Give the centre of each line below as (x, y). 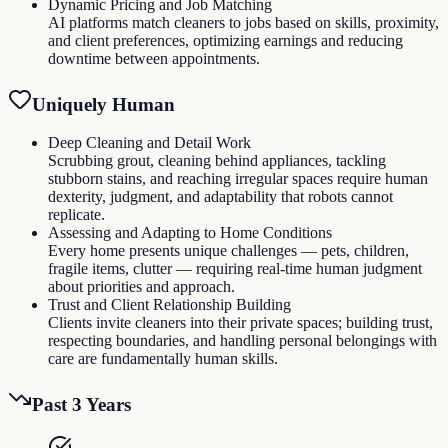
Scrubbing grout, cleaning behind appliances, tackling (217, 161)
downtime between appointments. (154, 58)
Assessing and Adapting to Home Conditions (190, 233)
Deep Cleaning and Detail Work (149, 143)
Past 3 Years (81, 405)
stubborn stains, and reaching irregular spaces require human (238, 179)
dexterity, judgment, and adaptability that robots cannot (220, 197)
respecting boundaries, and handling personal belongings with (242, 341)
